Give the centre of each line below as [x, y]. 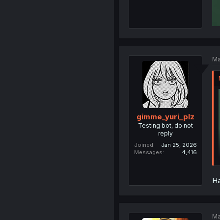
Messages [148, 152]
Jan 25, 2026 [179, 145]
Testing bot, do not [165, 126]
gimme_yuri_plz [165, 117]
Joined [143, 145]
